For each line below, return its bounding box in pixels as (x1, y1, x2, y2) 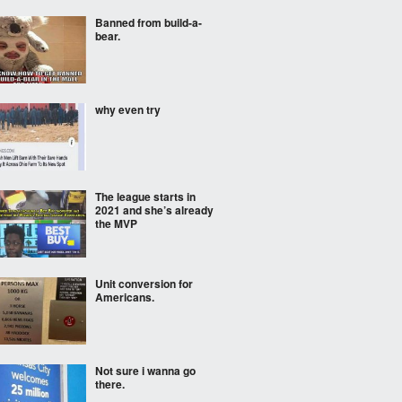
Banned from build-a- (95, 14, 202, 31)
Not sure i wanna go (95, 363, 196, 379)
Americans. (95, 289, 154, 305)
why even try (95, 101, 161, 118)
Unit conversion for (95, 275, 193, 292)
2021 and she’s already (95, 202, 214, 218)
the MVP (95, 215, 137, 232)
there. (95, 376, 125, 392)
